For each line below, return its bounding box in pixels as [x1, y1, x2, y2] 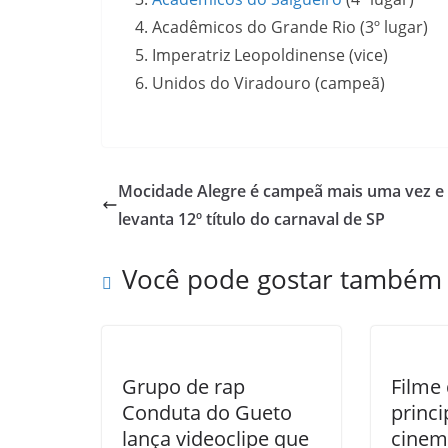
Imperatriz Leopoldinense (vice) [152, 44, 388, 66]
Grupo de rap [122, 373, 245, 400]
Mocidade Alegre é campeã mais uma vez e [118, 180, 444, 202]
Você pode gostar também [122, 261, 442, 297]
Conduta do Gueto [122, 399, 292, 426]
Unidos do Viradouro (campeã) [152, 72, 385, 94]
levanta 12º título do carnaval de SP [118, 208, 385, 230]
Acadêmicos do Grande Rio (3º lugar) [152, 16, 428, 38]
